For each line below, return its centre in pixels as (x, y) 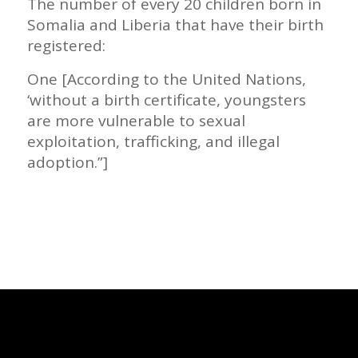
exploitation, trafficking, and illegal (153, 142)
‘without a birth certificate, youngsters (166, 100)
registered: (66, 46)
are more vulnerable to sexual (136, 121)
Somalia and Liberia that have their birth (175, 25)
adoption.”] (67, 163)
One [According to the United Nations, (166, 80)
